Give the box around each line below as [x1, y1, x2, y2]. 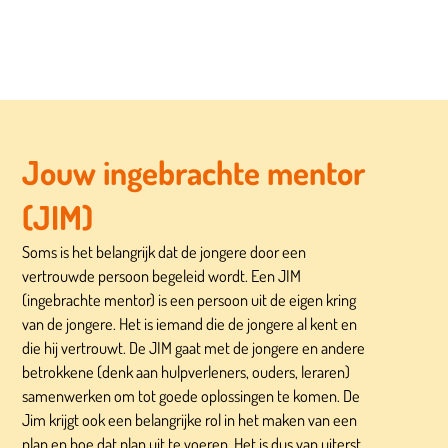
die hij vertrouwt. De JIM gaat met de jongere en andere [22, 336, 366, 358]
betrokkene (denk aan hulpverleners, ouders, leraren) [22, 360, 351, 382]
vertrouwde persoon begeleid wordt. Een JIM [22, 264, 302, 286]
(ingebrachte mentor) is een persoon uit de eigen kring [22, 288, 357, 310]
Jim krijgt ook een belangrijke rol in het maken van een [22, 408, 358, 430]
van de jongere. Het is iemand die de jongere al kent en [22, 312, 358, 334]
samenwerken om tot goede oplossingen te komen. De [22, 384, 361, 406]
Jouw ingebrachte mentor [22, 150, 366, 193]
